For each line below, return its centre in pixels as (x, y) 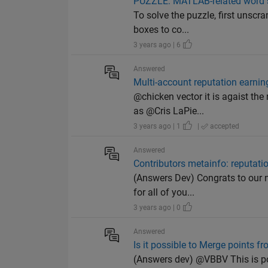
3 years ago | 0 (158, 208)
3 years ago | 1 (158, 127)
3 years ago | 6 (158, 45)
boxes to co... (162, 30)
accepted (224, 127)
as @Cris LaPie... (169, 111)
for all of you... (164, 193)
